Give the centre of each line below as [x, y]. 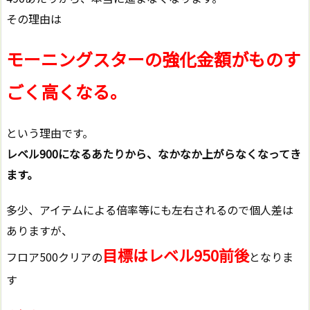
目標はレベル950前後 [176, 255]
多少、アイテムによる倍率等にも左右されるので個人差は [150, 210]
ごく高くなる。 [67, 92]
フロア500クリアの [54, 257]
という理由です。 [50, 133]
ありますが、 [39, 231]
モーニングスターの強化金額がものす [153, 59]
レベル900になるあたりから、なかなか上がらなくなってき [154, 154]
